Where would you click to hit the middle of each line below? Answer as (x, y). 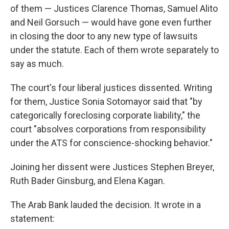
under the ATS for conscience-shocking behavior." (111, 143)
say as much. (37, 64)
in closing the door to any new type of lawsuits (104, 36)
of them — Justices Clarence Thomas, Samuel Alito (114, 9)
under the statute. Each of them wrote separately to (114, 50)
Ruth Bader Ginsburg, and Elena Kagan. (88, 181)
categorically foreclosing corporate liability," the (105, 116)
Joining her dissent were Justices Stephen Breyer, (112, 167)
